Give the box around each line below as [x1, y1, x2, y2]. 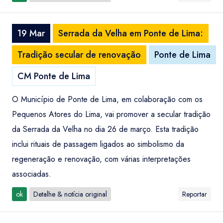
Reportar [182, 189, 207, 199]
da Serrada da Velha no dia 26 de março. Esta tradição [12, 123, 199, 135]
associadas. [12, 168, 51, 180]
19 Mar [17, 27, 45, 40]
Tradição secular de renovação [17, 48, 141, 61]
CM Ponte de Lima [17, 70, 90, 83]
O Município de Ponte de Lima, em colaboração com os [12, 94, 203, 105]
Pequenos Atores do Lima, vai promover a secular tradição [12, 109, 211, 120]
